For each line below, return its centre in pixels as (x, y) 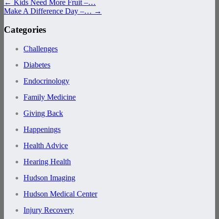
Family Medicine (50, 97)
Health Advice (46, 146)
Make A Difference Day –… (49, 11)
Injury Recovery (49, 210)
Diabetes (37, 65)
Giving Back (43, 113)
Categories (25, 30)
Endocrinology (46, 81)
